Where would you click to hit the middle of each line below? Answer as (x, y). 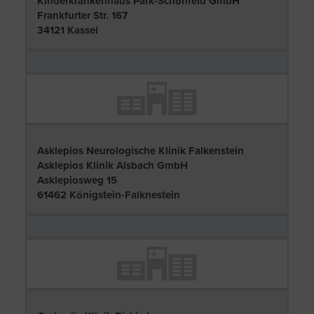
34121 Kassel (68, 30)
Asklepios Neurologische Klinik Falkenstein (141, 151)
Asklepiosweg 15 (77, 180)
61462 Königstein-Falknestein (109, 195)
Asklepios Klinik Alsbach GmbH (112, 166)
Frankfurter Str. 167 (82, 15)
